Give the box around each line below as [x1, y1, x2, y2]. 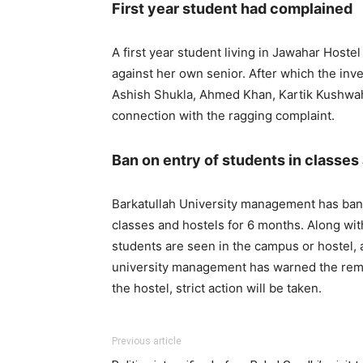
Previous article [112, 335, 181, 348]
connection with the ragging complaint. [112, 108, 335, 124]
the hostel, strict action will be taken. [112, 280, 322, 297]
